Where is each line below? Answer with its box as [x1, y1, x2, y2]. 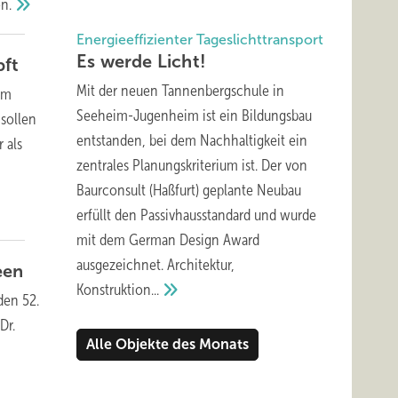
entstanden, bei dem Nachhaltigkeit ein [76, 131, 307, 149]
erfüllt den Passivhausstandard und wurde [76, 206, 316, 224]
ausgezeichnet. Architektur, [76, 256, 235, 274]
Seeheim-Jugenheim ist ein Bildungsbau [76, 107, 312, 124]
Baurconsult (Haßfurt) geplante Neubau [76, 181, 301, 199]
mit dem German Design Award [76, 231, 259, 249]
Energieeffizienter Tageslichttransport [76, 32, 323, 47]
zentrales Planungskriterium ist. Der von [76, 156, 307, 174]
